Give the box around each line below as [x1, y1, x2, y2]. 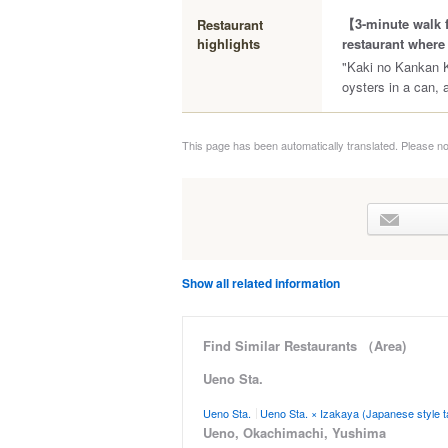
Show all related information [182, 274, 340, 292]
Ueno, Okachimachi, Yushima [203, 423, 386, 442]
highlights [197, 34, 260, 53]
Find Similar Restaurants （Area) [203, 336, 406, 355]
